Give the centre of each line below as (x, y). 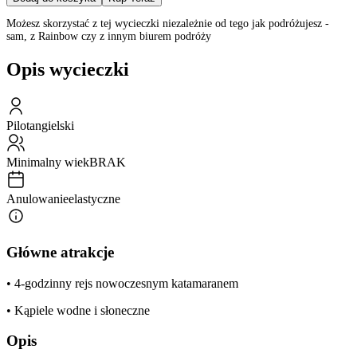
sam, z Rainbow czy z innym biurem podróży (109, 37)
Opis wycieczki (68, 70)
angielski (52, 126)
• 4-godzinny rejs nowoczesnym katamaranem (122, 283)
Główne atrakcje (60, 252)
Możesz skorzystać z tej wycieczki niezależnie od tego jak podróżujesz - (168, 24)
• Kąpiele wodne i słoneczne (78, 310)
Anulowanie (37, 199)
